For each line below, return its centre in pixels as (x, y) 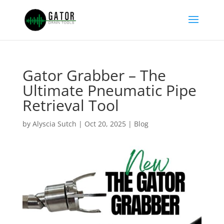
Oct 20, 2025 (105, 124)
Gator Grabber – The (94, 75)
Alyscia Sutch (54, 124)
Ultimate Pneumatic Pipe (109, 90)
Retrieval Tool (70, 105)
